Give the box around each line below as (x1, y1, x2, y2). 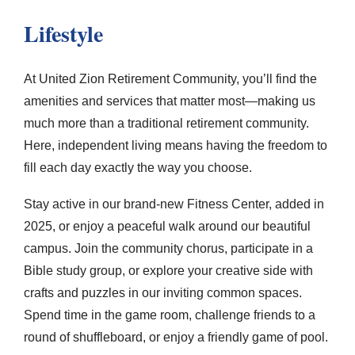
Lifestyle (24, 17, 103, 50)
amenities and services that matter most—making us (24, 94, 315, 108)
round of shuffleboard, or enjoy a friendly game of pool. (24, 330, 328, 344)
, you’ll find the (236, 72, 317, 86)
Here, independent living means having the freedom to (24, 139, 327, 152)
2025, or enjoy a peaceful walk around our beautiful (24, 219, 311, 233)
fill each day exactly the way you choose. (24, 161, 252, 174)
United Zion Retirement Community (39, 72, 236, 86)
